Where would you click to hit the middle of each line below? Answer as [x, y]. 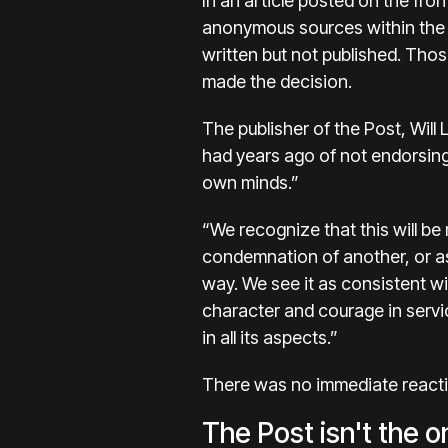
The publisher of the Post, [304, 128]
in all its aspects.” [270, 337]
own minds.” [250, 182]
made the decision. [277, 81]
